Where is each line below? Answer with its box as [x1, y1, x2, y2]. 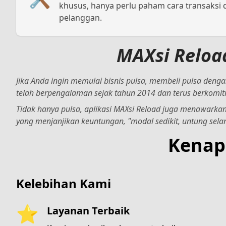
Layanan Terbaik [47, 203, 130, 217]
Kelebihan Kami [16, 175, 111, 192]
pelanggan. [59, 12, 102, 23]
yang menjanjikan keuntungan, [16, 115, 128, 127]
